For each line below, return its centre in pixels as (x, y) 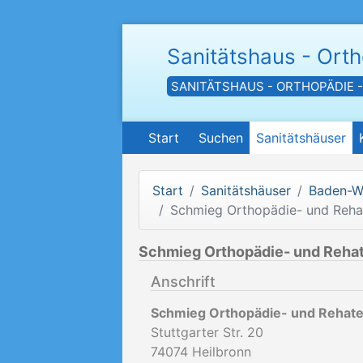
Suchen (221, 138)
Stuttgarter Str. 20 (207, 332)
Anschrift (183, 282)
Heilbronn (222, 352)
